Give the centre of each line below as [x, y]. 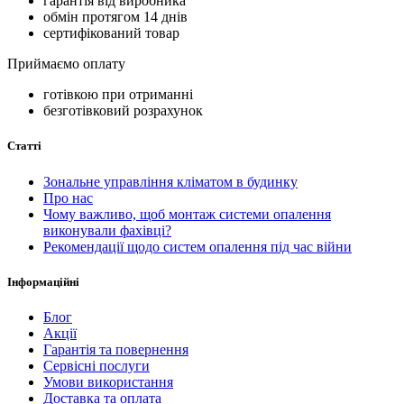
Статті [24, 146]
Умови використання [108, 381]
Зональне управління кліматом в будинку [170, 181]
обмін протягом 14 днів [115, 17]
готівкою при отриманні [118, 95]
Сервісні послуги [96, 365]
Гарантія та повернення [116, 349]
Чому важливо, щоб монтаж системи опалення [187, 214]
